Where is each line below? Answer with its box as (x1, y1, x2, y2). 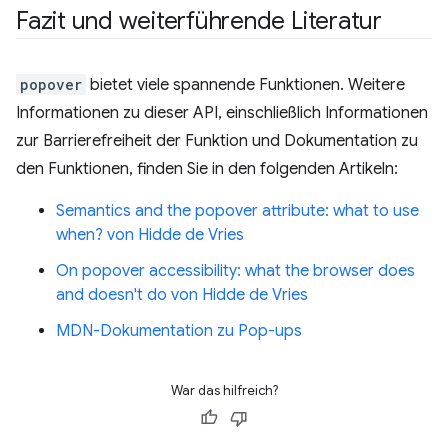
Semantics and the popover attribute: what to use (56, 201, 419, 221)
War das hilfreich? (170, 382, 278, 399)
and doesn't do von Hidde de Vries (56, 285, 308, 305)
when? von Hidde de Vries (56, 225, 244, 245)
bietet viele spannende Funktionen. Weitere (86, 75, 405, 95)
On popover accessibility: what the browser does (56, 261, 415, 281)
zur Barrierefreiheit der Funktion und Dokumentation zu (16, 131, 418, 151)
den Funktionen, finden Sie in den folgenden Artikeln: (16, 159, 398, 179)
